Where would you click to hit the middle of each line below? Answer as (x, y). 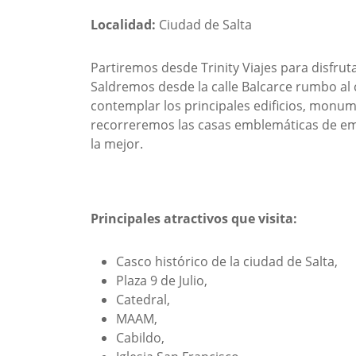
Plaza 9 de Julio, (162, 280)
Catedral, (143, 299)
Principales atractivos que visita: (194, 218)
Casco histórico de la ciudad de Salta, (227, 261)
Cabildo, (140, 337)
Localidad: (125, 24)
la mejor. (117, 143)
